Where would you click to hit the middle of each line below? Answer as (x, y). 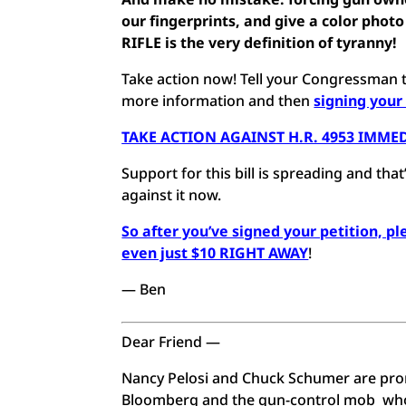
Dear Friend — (171, 342)
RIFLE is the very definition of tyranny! (260, 43)
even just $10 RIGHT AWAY (215, 253)
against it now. (172, 195)
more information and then (218, 101)
